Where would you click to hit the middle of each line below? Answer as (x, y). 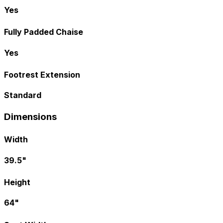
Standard (23, 95)
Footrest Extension (42, 75)
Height (17, 182)
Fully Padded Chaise (44, 32)
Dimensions (30, 116)
